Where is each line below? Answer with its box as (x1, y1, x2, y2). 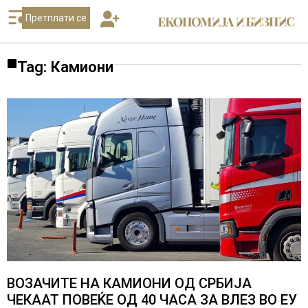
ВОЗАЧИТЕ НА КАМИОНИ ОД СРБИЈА (7, 274, 252, 291)
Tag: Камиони (17, 58, 113, 76)
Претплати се (25, 12, 87, 23)
